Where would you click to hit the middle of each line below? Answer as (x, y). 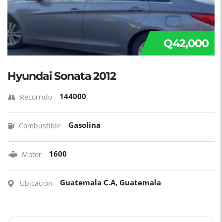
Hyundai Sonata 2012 (62, 76)
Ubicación (36, 183)
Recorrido (36, 97)
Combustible (40, 126)
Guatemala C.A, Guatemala (111, 182)
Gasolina (84, 125)
